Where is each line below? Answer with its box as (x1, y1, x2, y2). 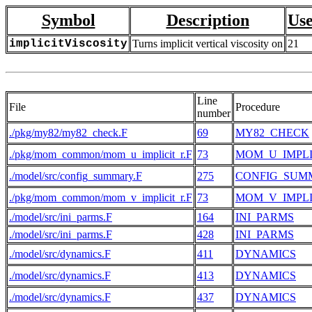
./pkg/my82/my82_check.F (9, 127, 127, 139)
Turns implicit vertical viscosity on (132, 38, 283, 49)
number (197, 107, 231, 119)
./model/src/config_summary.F (9, 170, 142, 182)
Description (166, 11, 249, 29)
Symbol (41, 11, 95, 29)
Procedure (235, 101, 280, 113)
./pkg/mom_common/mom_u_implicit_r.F (9, 148, 192, 160)
